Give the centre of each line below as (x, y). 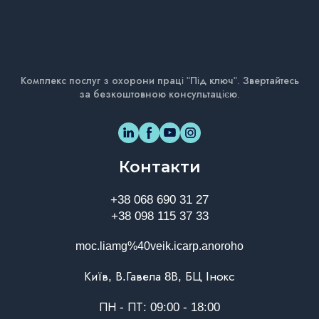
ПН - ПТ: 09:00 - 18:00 (159, 308)
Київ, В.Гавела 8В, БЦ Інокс (159, 277)
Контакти (159, 167)
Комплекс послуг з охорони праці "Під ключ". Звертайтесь (159, 81)
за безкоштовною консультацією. (159, 94)
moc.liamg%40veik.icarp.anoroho (159, 246)
